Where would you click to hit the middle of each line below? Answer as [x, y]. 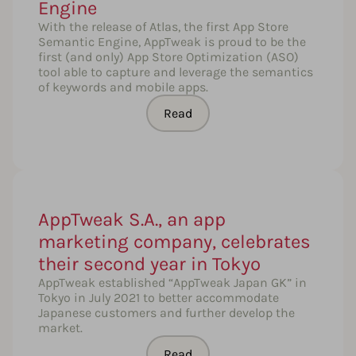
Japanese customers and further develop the [166, 312]
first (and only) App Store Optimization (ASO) [168, 56]
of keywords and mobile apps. [123, 87]
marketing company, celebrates [174, 241]
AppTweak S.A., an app [132, 219]
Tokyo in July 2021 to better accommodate [159, 297]
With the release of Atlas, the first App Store [163, 26]
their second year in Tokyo [149, 263]
